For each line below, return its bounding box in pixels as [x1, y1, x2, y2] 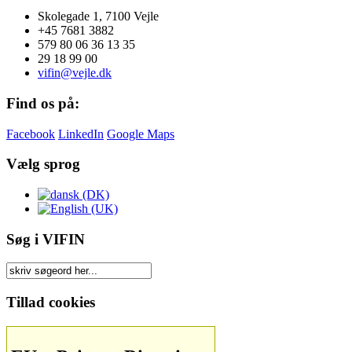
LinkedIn [58, 126, 104, 141]
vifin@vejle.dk [38, 66, 112, 80]
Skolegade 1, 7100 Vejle [38, 9, 159, 24]
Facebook [6, 126, 55, 141]
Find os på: [6, 94, 79, 112]
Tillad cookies [6, 294, 95, 311]
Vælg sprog [6, 156, 80, 173]
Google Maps [107, 126, 174, 141]
